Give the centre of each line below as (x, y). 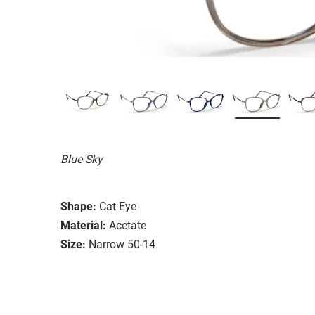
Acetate (128, 225)
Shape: (78, 206)
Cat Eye (118, 206)
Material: (83, 225)
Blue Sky (82, 159)
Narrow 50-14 (122, 244)
